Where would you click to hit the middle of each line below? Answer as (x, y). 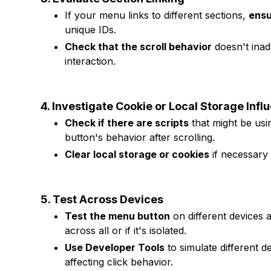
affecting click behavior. (119, 262)
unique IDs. (91, 30)
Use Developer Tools (115, 247)
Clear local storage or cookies (137, 154)
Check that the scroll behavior (139, 47)
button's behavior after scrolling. (140, 137)
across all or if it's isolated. (126, 230)
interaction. (90, 61)
